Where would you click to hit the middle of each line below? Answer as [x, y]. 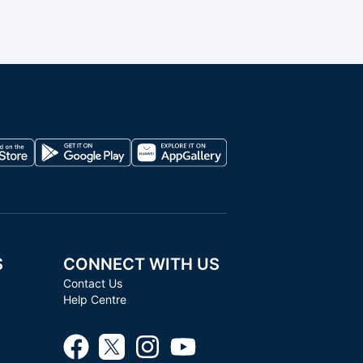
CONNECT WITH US [142, 264]
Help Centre [95, 299]
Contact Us [93, 283]
